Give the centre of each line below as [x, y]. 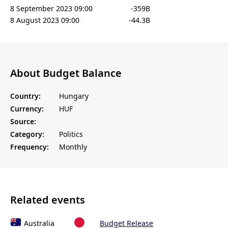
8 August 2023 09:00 [45, 20]
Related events [48, 199]
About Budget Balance [66, 73]
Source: [23, 121]
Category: [27, 134]
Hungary [74, 96]
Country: [25, 96]
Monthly [73, 147]
